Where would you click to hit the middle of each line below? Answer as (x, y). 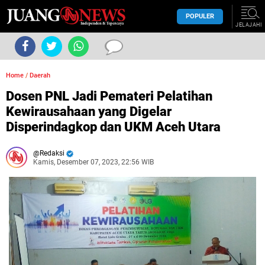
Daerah (40, 75)
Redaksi (52, 153)
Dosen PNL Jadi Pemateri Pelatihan (109, 96)
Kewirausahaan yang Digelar (89, 112)
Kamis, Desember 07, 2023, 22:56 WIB (93, 162)
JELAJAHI (248, 25)
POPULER (200, 16)
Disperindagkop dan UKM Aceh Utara (113, 127)
